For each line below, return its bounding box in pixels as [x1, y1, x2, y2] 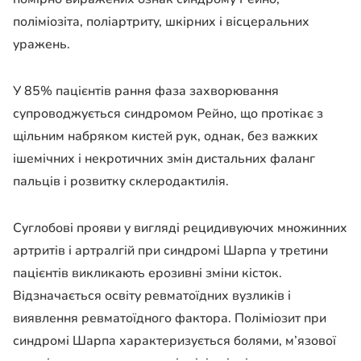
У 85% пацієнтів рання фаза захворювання [13, 82, 279, 101]
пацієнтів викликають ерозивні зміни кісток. [13, 264, 282, 283]
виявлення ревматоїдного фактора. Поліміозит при [13, 309, 326, 328]
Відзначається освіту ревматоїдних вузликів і [13, 287, 291, 305]
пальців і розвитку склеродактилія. [13, 172, 229, 191]
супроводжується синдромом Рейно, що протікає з [13, 105, 323, 123]
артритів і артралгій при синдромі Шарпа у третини [13, 242, 328, 260]
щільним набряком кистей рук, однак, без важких [13, 127, 318, 146]
